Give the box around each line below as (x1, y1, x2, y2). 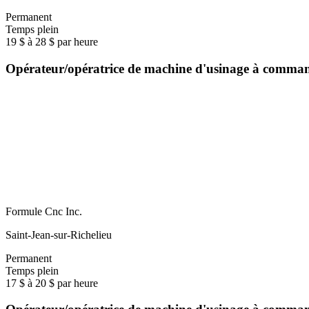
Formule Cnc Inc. (6, 205, 82, 217)
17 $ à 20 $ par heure (6, 277, 98, 289)
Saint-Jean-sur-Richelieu (6, 228, 112, 241)
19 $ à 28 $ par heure (6, 36, 98, 48)
